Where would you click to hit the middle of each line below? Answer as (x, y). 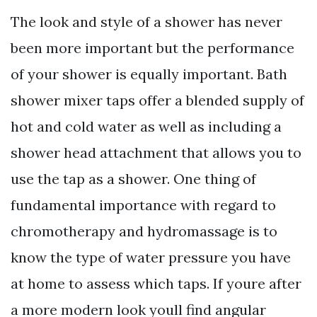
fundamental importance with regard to (143, 205)
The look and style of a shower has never (146, 22)
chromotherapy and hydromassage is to (144, 231)
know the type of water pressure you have (151, 258)
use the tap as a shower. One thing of (133, 179)
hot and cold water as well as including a (146, 127)
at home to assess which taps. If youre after (156, 284)
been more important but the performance (152, 48)
